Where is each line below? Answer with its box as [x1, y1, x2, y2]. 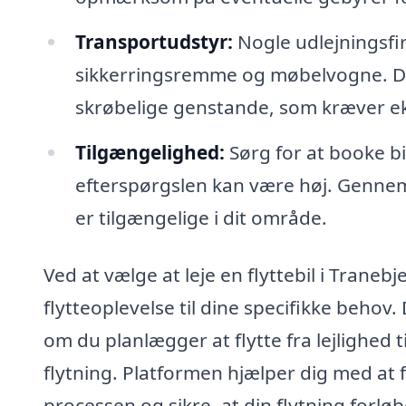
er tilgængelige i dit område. [74, 204, 327, 230]
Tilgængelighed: [74, 139, 225, 165]
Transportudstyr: [74, 28, 233, 54]
